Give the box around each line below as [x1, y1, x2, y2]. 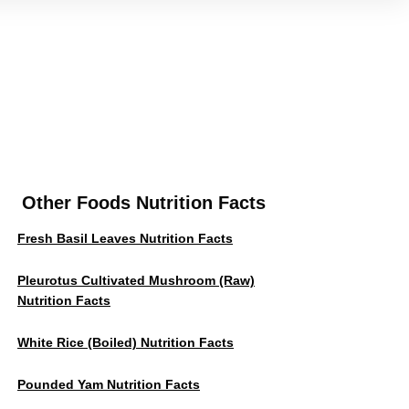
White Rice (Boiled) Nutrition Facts [17, 335, 234, 350]
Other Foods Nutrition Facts [21, 193, 266, 213]
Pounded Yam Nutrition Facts [17, 377, 200, 392]
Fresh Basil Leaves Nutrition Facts [17, 231, 233, 246]
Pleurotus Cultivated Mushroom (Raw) [17, 273, 255, 288]
